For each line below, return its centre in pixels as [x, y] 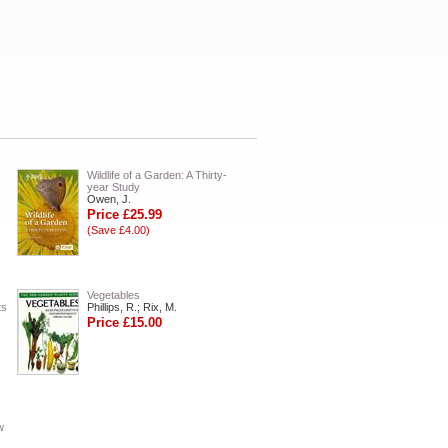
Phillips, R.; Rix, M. [132, 307]
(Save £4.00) [118, 230]
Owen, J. [109, 199]
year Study [113, 187]
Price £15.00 [124, 322]
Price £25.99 [124, 214]
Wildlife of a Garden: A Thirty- [157, 175]
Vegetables [113, 295]
